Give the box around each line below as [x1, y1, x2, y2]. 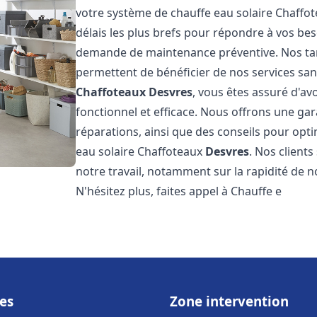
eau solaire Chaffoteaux [76, 144, 206, 159]
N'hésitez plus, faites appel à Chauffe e [76, 183, 282, 199]
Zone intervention [170, 292, 289, 310]
